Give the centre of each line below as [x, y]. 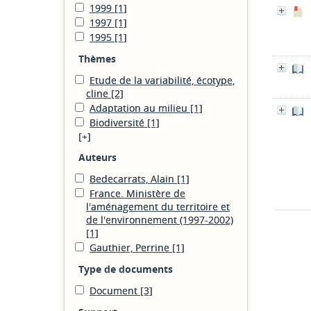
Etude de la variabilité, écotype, [162, 80]
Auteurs [98, 157]
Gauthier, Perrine [131, 247]
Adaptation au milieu [140, 108]
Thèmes [97, 59]
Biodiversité [118, 123]
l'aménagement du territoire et [158, 207]
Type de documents [126, 269]
